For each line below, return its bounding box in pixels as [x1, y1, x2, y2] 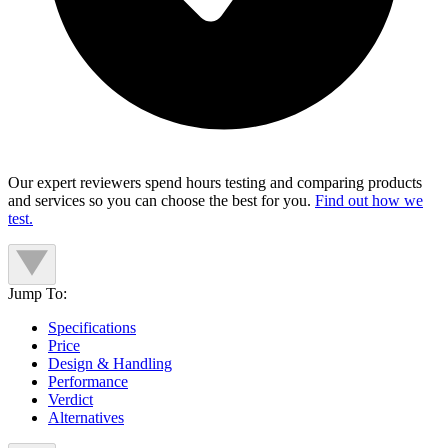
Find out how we [315, 192, 423, 210]
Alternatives [48, 409, 124, 427]
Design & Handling [48, 355, 172, 373]
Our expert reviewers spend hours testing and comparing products [8, 174, 422, 192]
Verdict [48, 391, 93, 409]
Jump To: [8, 285, 67, 303]
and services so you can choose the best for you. [8, 192, 315, 210]
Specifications [48, 319, 136, 337]
